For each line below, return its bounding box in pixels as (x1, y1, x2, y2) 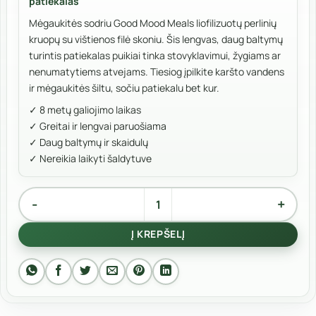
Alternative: (18, 217, 78, 231)
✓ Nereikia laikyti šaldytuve (29, 151, 152, 165)
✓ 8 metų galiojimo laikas (29, 102, 141, 116)
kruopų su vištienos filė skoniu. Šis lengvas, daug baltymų (29, 32, 283, 46)
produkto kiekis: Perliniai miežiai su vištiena (18, 188, 235, 202)
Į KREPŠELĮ (130, 227, 186, 241)
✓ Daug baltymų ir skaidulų (29, 135, 148, 149)
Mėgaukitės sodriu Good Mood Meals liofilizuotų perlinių (29, 16, 276, 30)
